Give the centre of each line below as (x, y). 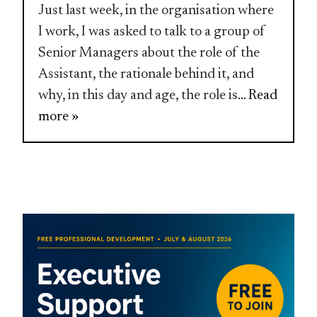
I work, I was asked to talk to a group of (152, 31)
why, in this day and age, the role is (138, 95)
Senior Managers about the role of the (149, 53)
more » (59, 116)
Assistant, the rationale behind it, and (146, 74)
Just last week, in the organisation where (156, 10)
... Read (258, 95)
